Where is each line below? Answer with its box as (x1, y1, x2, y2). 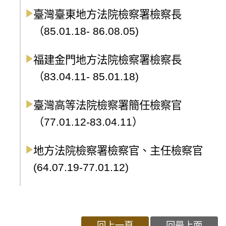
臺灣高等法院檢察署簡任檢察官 (33, 99, 182, 111)
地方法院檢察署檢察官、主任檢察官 (33, 144, 203, 157)
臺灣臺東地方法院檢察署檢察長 (33, 8, 182, 21)
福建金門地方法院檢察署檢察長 (33, 53, 182, 66)
